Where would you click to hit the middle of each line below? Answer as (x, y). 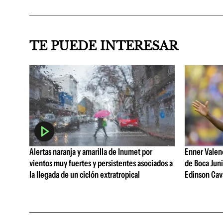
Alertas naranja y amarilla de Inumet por (91, 152)
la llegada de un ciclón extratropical (85, 175)
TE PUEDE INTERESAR (104, 46)
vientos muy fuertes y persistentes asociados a (101, 164)
